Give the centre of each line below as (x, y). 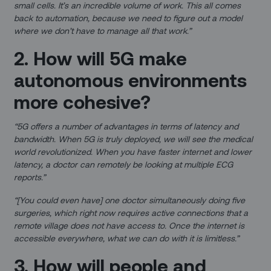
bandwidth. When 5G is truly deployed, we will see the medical (134, 139)
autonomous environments (131, 79)
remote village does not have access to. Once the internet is (129, 225)
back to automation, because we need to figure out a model (129, 18)
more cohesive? (83, 101)
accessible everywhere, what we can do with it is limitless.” (127, 238)
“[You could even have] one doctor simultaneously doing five (130, 200)
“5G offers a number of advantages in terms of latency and (126, 126)
